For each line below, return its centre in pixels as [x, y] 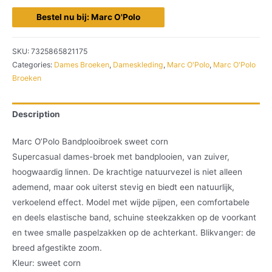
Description [36, 114]
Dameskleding [138, 65]
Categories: [33, 65]
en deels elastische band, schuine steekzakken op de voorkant [134, 218]
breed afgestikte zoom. [57, 248]
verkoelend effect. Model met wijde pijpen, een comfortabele [131, 202]
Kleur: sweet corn [46, 263]
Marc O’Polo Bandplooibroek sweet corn [90, 142]
